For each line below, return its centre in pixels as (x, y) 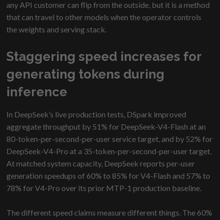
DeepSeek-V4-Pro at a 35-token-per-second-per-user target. (109, 151)
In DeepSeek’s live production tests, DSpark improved (96, 114)
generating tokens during (86, 74)
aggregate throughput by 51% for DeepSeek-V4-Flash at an (106, 127)
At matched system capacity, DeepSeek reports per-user (101, 164)
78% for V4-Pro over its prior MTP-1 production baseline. (104, 188)
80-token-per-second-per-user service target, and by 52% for (110, 139)
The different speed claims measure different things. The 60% (110, 213)
